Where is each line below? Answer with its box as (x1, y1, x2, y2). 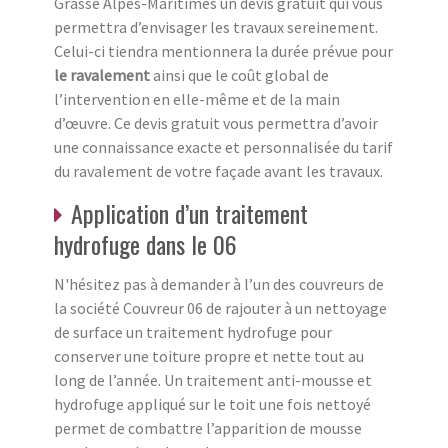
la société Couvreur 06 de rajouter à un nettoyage (54, 297, 387, 318)
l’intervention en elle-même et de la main (54, 88, 340, 109)
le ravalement (54, 64, 153, 85)
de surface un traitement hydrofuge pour (54, 321, 332, 342)
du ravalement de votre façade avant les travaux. (54, 160, 383, 181)
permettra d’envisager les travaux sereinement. (54, 16, 378, 37)
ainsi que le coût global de (153, 64, 329, 85)
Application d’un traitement (71, 194, 308, 231)
